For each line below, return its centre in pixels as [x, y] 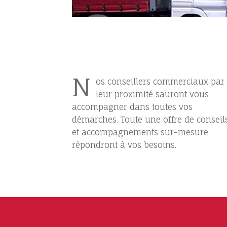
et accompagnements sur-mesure [140, 133]
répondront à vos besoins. [124, 145]
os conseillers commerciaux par [160, 82]
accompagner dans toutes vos [132, 107]
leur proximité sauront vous [153, 94]
